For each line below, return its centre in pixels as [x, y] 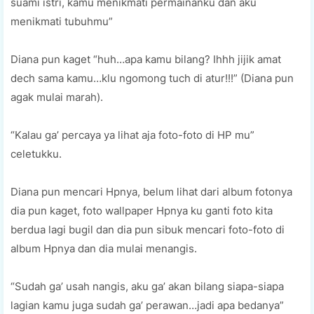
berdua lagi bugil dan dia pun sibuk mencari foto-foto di [148, 229]
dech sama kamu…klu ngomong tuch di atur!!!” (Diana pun [152, 78]
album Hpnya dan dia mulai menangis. [104, 248]
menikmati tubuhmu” [62, 21]
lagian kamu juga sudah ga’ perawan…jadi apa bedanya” [147, 305]
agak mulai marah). [57, 97]
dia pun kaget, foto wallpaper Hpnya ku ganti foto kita [142, 210]
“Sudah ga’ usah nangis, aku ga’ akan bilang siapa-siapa [147, 286]
